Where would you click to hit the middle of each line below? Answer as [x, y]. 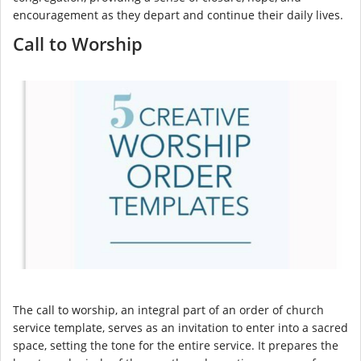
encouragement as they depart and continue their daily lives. [178, 15]
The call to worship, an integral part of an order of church [168, 309]
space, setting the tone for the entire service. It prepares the [176, 345]
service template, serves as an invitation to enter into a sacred [180, 327]
